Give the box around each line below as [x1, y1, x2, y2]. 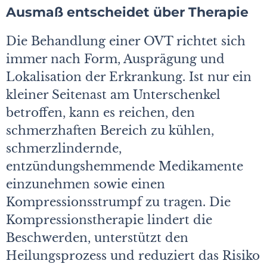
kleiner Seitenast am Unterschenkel [6, 88, 221, 103]
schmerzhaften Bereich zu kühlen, [6, 123, 214, 138]
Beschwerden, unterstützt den [6, 231, 188, 246]
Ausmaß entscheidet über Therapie [6, 4, 249, 21]
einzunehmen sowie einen [6, 177, 165, 192]
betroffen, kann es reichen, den [6, 105, 195, 120]
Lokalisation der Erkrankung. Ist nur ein [6, 70, 252, 85]
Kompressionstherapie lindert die [6, 213, 212, 228]
